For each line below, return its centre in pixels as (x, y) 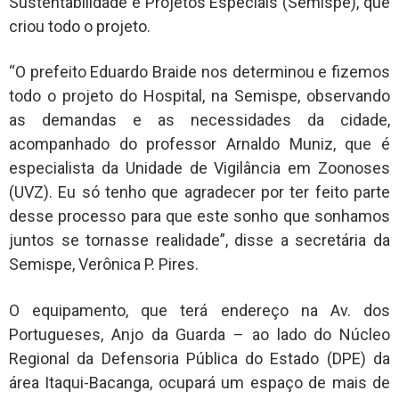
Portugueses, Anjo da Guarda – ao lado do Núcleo (199, 334)
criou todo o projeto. (80, 27)
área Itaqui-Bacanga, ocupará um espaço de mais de (199, 382)
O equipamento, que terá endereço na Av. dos (199, 310)
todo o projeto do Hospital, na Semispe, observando (199, 96)
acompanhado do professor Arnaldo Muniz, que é (199, 144)
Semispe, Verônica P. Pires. (104, 265)
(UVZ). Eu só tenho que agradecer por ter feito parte (199, 192)
